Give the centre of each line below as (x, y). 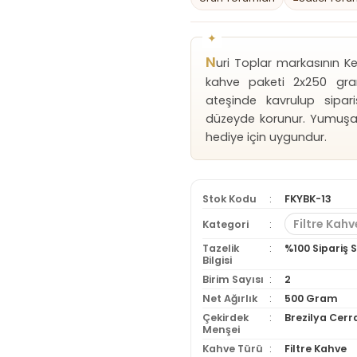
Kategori (226, 224)
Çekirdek (226, 318)
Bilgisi (217, 260)
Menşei (221, 330)
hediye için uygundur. (266, 137)
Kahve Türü (233, 349)
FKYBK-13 (308, 199)
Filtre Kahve (316, 349)
